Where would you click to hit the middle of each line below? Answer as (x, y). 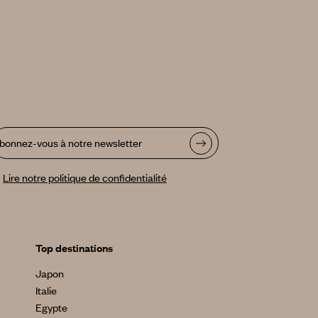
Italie (46, 290)
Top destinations (75, 247)
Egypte (52, 307)
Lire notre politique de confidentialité (84, 178)
